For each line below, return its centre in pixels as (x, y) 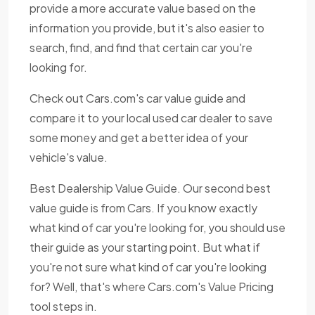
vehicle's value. (69, 157)
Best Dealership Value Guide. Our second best (150, 188)
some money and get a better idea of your (139, 138)
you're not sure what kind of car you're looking (148, 267)
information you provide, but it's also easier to (147, 28)
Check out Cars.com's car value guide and (137, 98)
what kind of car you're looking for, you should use (157, 228)
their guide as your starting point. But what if (145, 247)
